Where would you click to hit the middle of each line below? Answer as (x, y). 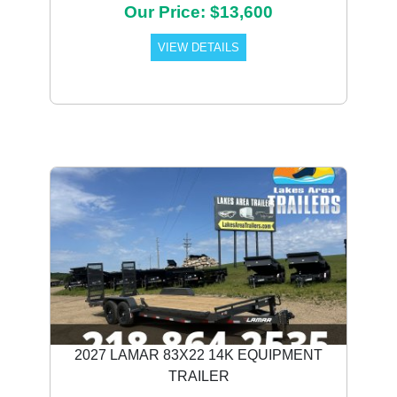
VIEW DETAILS (198, 48)
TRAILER (198, 377)
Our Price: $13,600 (198, 12)
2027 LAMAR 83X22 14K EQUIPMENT (198, 355)
